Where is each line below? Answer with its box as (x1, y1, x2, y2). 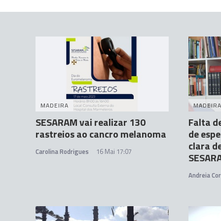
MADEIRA (40, 101, 69, 110)
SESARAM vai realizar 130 (36, 114, 146, 130)
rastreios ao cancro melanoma (36, 126, 166, 142)
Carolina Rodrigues (36, 147, 89, 157)
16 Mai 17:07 (96, 147, 132, 157)
